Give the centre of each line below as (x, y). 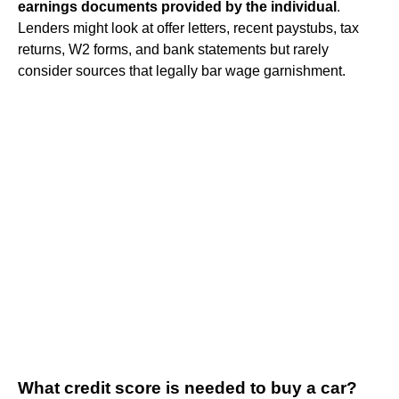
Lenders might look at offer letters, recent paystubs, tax (188, 28)
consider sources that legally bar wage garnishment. (182, 70)
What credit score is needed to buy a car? (187, 387)
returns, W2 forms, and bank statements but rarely (173, 49)
